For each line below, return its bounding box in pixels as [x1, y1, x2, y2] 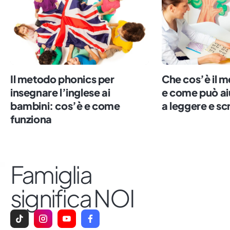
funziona [10, 112, 52, 125]
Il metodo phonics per [10, 72, 114, 85]
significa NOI [10, 182, 135, 213]
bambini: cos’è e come [10, 99, 120, 112]
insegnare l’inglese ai [10, 85, 110, 99]
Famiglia [22, 159, 91, 189]
